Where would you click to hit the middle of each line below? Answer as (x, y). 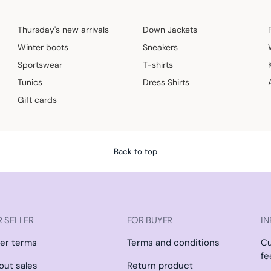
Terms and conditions (173, 243)
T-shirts (158, 65)
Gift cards (38, 100)
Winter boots (43, 47)
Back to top (135, 152)
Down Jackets (170, 30)
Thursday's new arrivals (64, 30)
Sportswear (40, 65)
